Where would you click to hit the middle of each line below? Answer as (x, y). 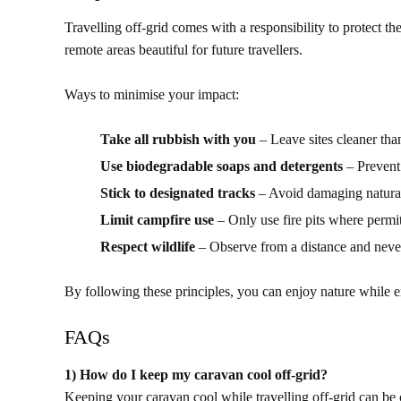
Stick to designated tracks (178, 193)
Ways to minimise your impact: (152, 95)
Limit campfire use (157, 220)
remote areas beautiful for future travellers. (183, 50)
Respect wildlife (148, 247)
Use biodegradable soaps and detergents (222, 166)
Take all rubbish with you (178, 140)
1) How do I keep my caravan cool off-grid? (196, 375)
